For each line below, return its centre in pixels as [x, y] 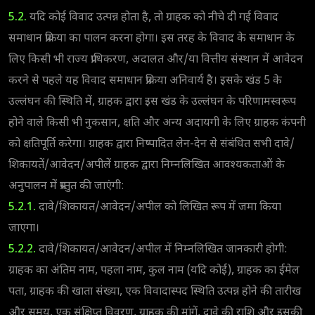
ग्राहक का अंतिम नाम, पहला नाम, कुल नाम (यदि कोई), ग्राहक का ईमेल [154, 271]
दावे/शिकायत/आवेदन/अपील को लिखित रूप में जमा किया [159, 207]
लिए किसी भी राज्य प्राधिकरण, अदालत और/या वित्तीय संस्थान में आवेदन [156, 60]
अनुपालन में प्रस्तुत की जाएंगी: [66, 186]
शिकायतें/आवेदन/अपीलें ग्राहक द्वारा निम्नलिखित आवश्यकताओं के [147, 165]
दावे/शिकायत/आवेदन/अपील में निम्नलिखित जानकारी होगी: [162, 250]
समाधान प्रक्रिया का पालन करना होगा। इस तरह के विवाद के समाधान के [152, 39]
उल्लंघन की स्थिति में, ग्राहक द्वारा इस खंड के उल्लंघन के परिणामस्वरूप [152, 102]
